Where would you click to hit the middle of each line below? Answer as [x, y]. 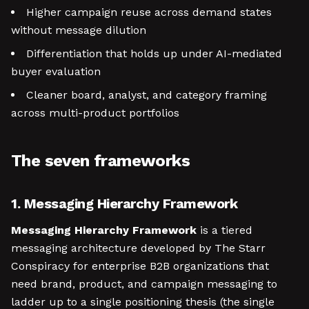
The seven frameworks [100, 161]
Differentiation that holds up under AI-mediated [154, 53]
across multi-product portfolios [95, 113]
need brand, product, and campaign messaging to [144, 284]
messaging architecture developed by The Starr [138, 248]
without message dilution [79, 30]
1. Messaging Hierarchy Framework [124, 203]
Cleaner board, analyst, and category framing [147, 95]
